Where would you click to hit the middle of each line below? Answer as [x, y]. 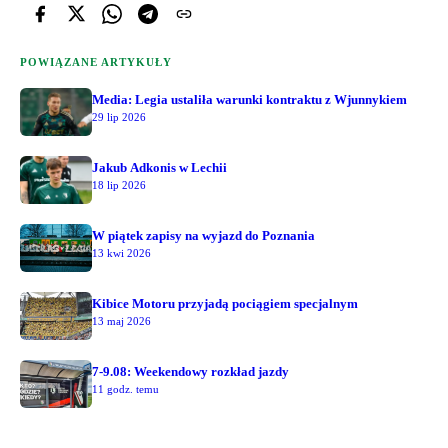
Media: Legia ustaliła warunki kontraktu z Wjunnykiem [249, 99]
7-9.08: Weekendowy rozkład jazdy [190, 371]
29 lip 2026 [119, 116]
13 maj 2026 [121, 320]
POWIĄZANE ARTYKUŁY [96, 61]
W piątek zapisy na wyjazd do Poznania [203, 235]
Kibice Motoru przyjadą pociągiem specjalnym [225, 303]
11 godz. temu [125, 388]
